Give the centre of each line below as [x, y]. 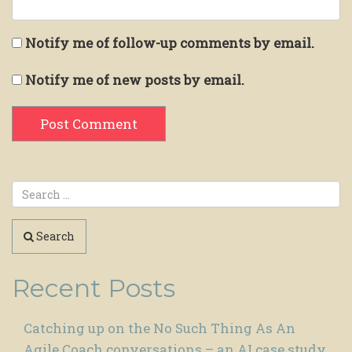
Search [54, 236]
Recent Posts [93, 288]
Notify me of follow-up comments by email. [170, 43]
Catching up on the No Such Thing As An [159, 328]
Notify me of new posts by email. [135, 80]
